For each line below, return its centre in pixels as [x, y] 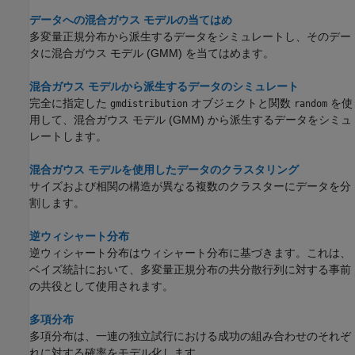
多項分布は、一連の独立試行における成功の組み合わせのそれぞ [190, 336]
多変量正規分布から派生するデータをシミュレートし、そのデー [190, 37]
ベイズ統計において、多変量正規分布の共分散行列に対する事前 [190, 270]
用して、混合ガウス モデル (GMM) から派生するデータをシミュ [191, 120]
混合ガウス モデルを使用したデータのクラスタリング [164, 170]
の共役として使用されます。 [101, 286]
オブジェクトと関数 [241, 103]
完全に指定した [70, 103]
